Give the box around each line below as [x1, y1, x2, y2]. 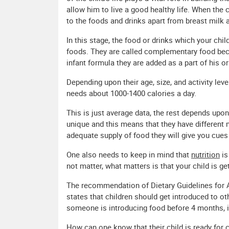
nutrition [191, 149, 220, 160]
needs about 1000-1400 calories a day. [66, 88, 196, 99]
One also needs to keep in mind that [66, 149, 191, 160]
